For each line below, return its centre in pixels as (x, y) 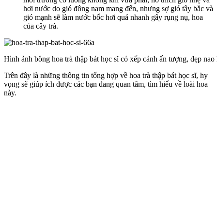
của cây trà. (41, 26)
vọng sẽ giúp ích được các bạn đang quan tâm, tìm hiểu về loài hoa (106, 84)
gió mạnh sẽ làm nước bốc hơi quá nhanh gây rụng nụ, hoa (113, 17)
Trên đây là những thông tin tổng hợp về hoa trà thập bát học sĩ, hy (106, 76)
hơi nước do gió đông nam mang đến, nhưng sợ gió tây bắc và (118, 9)
